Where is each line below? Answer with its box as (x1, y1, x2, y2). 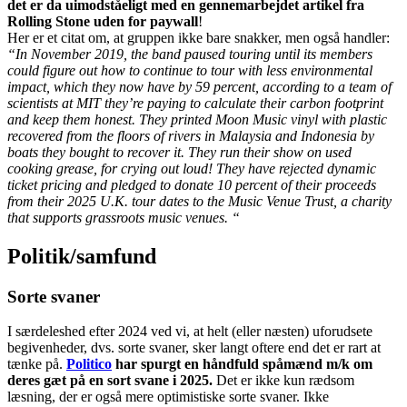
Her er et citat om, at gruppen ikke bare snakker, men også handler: (7, 29, 390, 45)
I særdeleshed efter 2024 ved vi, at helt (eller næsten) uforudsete (7, 323, 372, 340)
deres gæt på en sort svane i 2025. (7, 372, 216, 389)
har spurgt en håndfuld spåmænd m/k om (112, 356, 372, 372)
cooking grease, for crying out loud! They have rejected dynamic (7, 160, 376, 176)
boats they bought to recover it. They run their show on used (7, 144, 352, 160)
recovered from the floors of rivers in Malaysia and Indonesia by (7, 127, 374, 144)
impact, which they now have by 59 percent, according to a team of (7, 78, 392, 94)
